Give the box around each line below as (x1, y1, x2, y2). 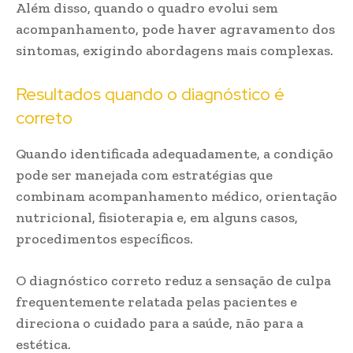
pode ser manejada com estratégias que (16, 166, 273, 184)
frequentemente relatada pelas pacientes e (16, 293, 297, 310)
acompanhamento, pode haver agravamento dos (16, 20, 335, 38)
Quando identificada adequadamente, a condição (16, 145, 333, 162)
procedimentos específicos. (16, 230, 193, 247)
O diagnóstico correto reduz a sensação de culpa (16, 272, 331, 289)
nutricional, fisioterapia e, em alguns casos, (16, 209, 298, 226)
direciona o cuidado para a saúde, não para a (16, 314, 303, 332)
